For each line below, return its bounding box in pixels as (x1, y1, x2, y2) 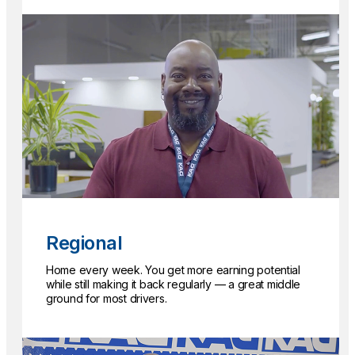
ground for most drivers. (46, 292, 167, 306)
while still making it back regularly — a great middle (46, 277, 301, 292)
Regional (46, 231, 123, 255)
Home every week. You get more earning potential (46, 263, 300, 277)
